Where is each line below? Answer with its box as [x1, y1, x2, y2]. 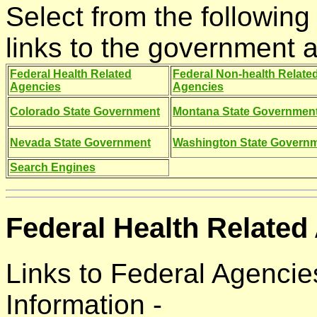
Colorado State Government [10, 105, 160, 118]
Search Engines [10, 161, 96, 174]
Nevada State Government [10, 137, 151, 149]
